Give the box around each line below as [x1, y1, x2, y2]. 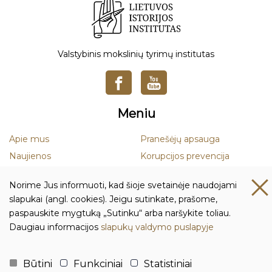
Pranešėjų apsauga [140, 134, 220, 144]
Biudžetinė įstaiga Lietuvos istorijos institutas [41, 253, 231, 264]
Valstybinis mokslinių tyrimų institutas [58, 49, 214, 59]
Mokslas [9, 168, 43, 178]
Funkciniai [73, 258, 123, 270]
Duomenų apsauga [9, 202, 91, 212]
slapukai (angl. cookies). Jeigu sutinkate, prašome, [9, 194, 217, 205]
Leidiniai [9, 185, 43, 195]
